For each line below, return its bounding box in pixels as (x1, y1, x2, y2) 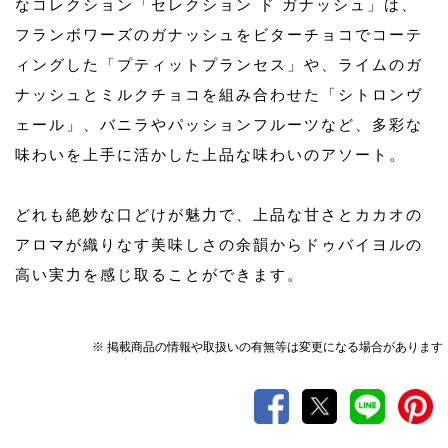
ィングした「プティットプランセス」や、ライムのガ (15, 55, 423, 73)
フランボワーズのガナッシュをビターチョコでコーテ (15, 25, 423, 43)
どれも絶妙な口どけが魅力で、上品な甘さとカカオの (15, 205, 423, 223)
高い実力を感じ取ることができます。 (15, 265, 304, 283)
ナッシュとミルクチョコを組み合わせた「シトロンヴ (15, 85, 423, 103)
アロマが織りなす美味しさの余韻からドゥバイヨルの (15, 235, 423, 253)
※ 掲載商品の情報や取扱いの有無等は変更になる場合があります (92, 339, 443, 354)
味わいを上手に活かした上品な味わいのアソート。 (15, 145, 406, 163)
